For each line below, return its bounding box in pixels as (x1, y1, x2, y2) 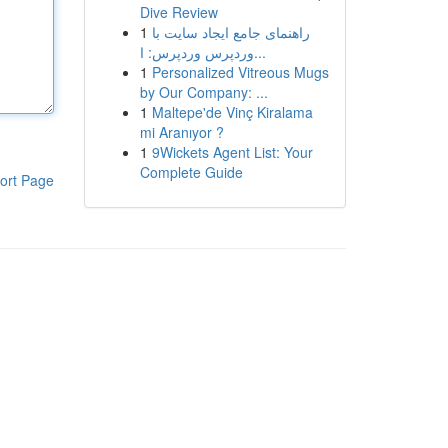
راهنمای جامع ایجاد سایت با (151, 22, 310, 42)
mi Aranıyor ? (139, 122, 224, 142)
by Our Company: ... (139, 82, 268, 102)
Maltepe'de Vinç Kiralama (151, 102, 313, 122)
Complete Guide (139, 162, 243, 182)
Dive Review (139, 2, 218, 22)
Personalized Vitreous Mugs (151, 62, 329, 82)
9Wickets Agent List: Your (151, 142, 313, 162)
